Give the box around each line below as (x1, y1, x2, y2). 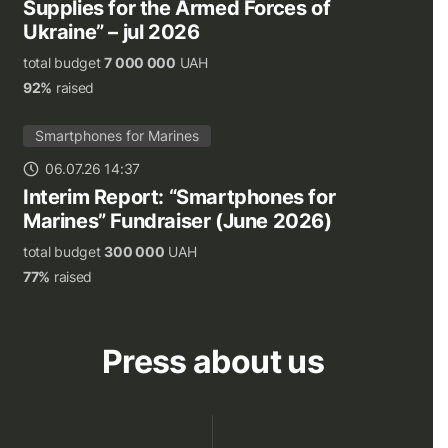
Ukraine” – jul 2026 (23, 20, 200, 45)
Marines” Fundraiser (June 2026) (23, 209, 332, 234)
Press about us (101, 342, 325, 382)
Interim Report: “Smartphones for (23, 185, 336, 210)
